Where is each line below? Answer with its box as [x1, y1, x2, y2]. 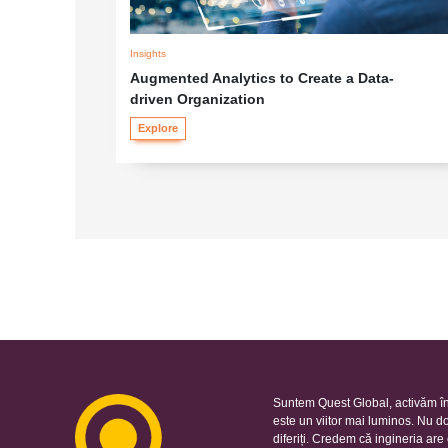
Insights [129, 47, 166, 59]
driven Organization [129, 90, 265, 107]
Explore [137, 122, 178, 135]
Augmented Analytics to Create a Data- [129, 69, 394, 86]
